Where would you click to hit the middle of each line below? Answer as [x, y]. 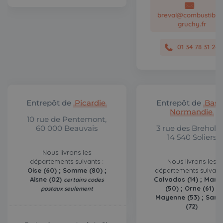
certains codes [84, 179]
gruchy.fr [192, 24]
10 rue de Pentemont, [67, 119]
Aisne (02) [47, 179]
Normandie [191, 112]
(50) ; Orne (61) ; [192, 188]
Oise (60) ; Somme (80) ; [67, 170]
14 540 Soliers [192, 137]
